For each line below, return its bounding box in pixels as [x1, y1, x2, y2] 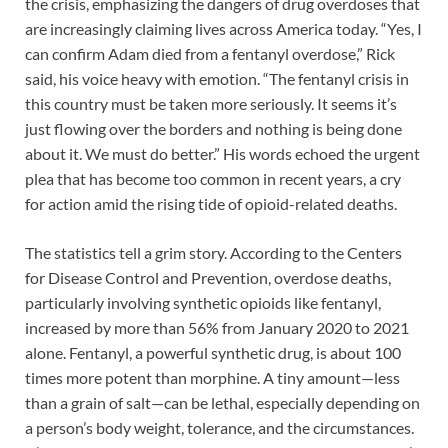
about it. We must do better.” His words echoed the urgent [25, 144, 420, 164]
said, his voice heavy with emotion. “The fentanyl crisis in [25, 69, 409, 89]
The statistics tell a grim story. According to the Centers [25, 243, 402, 263]
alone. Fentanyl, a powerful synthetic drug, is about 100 [25, 343, 401, 363]
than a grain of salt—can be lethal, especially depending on [25, 393, 420, 413]
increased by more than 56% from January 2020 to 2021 [25, 318, 409, 338]
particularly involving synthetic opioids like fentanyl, [25, 293, 381, 313]
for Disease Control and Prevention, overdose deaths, [25, 268, 391, 288]
